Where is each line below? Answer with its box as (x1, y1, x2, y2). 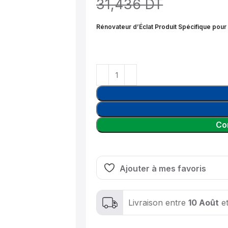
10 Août (188, 197, 219, 208)
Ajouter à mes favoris (120, 163, 207, 174)
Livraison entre (128, 197, 189, 208)
